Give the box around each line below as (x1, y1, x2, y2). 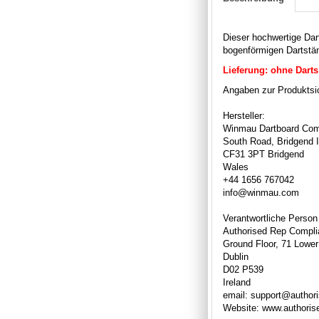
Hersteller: (223, 110, 265, 121)
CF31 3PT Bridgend (223, 148, 304, 159)
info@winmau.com (223, 187, 299, 198)
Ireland (223, 276, 251, 288)
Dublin (223, 251, 249, 262)
